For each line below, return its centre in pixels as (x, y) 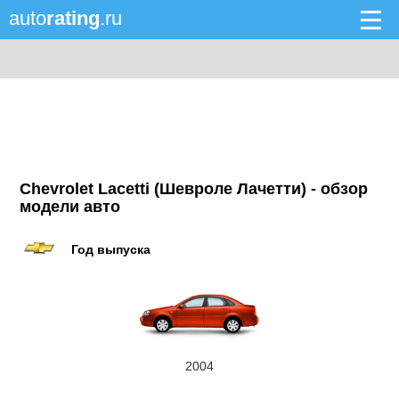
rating (73, 18)
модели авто (70, 207)
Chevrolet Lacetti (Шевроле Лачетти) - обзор (194, 189)
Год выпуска (111, 249)
